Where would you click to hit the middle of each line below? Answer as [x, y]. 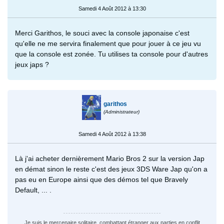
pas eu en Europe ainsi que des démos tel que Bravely [101, 179]
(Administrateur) [122, 111]
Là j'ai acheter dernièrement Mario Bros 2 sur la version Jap [110, 158]
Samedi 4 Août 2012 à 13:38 [112, 134]
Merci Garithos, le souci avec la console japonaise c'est [102, 33]
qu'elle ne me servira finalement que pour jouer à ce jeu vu [108, 43]
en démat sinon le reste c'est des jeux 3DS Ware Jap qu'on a [111, 169]
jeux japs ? [32, 64]
